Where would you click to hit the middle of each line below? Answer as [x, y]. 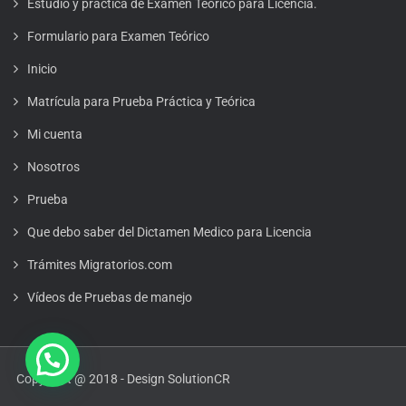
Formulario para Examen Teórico [118, 36]
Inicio [42, 69]
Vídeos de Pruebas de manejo [110, 297]
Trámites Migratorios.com [100, 265]
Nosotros [53, 167]
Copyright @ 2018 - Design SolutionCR [123, 379]
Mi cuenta [55, 134]
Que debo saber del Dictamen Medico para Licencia [169, 232]
